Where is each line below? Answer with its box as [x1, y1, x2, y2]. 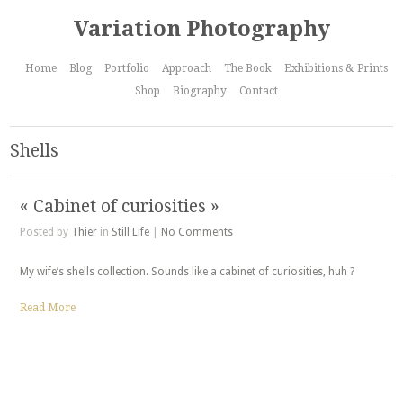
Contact [239, 85, 279, 97]
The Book [224, 62, 273, 75]
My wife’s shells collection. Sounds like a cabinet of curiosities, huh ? [19, 265, 354, 278]
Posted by [19, 226, 71, 238]
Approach [162, 62, 212, 75]
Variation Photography [73, 16, 330, 41]
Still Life [111, 226, 149, 238]
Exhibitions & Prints [284, 62, 389, 75]
